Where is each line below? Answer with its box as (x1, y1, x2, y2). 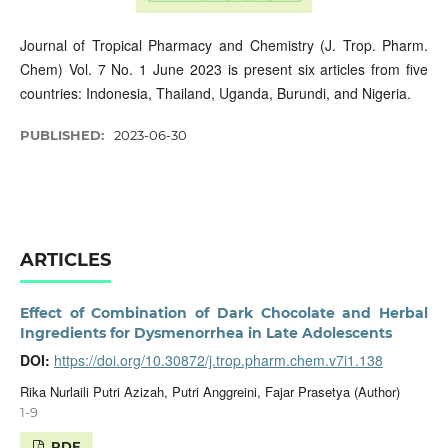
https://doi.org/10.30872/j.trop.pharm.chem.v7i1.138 (53, 350, 383, 370)
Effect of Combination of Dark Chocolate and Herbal (19, 304, 429, 322)
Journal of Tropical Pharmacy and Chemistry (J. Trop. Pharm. (19, 35, 429, 55)
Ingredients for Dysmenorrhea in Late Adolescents (19, 324, 392, 342)
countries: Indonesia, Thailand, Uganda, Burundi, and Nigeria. (19, 83, 411, 103)
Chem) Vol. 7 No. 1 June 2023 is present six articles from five (19, 59, 429, 79)
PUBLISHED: (19, 127, 108, 144)
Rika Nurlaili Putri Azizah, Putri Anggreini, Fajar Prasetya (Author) (19, 381, 400, 401)
